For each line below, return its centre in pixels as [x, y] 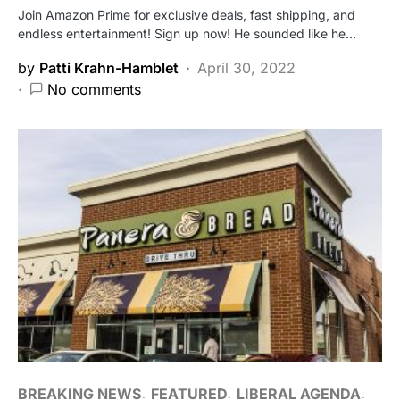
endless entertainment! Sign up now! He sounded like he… [187, 33]
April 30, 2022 [246, 67]
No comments [94, 89]
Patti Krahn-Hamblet [109, 67]
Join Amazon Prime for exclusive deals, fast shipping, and [187, 14]
